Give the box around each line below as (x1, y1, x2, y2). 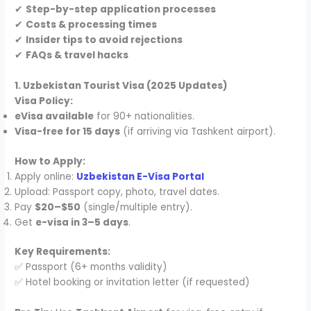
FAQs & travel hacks (26, 49, 129, 62)
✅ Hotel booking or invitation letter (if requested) (15, 276, 251, 289)
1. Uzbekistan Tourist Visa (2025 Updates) (15, 79, 228, 93)
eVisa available (15, 110, 94, 124)
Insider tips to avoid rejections (26, 33, 183, 47)
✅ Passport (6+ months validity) (15, 260, 168, 274)
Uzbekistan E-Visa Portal (76, 169, 205, 183)
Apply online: (15, 169, 77, 183)
